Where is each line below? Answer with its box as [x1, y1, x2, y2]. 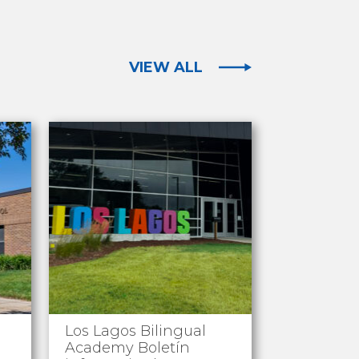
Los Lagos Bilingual [64, 322, 206, 340]
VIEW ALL [128, 58, 203, 77]
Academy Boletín [64, 339, 190, 357]
